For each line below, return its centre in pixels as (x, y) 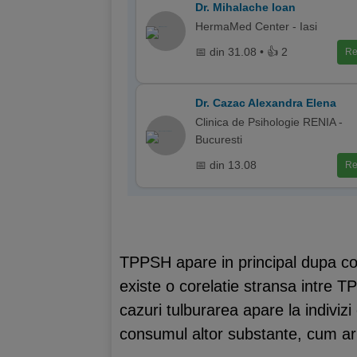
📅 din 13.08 (226, 165)
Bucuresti (219, 139)
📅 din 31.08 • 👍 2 (241, 52)
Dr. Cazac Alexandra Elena (266, 102)
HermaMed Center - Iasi (256, 26)
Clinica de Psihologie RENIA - (269, 122)
